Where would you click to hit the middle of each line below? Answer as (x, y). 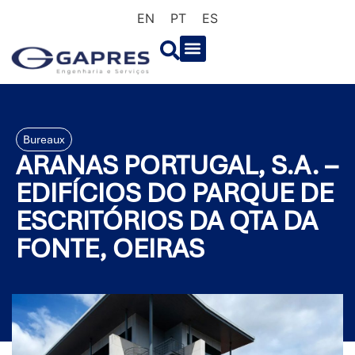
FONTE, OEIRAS (110, 249)
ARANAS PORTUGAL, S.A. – (177, 166)
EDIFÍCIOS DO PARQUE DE (175, 193)
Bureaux (44, 140)
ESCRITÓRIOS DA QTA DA (167, 221)
